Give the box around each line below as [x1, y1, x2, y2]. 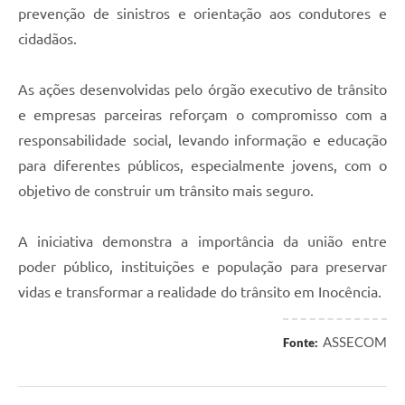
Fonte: [283, 335, 318, 351]
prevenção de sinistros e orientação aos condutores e [18, 5, 387, 23]
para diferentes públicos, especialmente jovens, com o [18, 157, 387, 174]
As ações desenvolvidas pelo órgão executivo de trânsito [18, 81, 387, 99]
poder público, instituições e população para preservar [18, 259, 387, 276]
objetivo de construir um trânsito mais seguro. [18, 183, 314, 200]
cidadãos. [18, 31, 77, 48]
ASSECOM [323, 334, 387, 351]
